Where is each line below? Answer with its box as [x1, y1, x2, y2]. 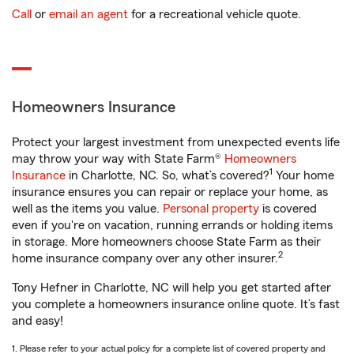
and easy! [12, 314, 63, 328]
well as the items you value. [12, 202, 163, 216]
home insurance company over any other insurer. [12, 252, 278, 265]
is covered [259, 202, 317, 216]
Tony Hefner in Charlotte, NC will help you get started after [12, 281, 331, 295]
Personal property [163, 202, 259, 216]
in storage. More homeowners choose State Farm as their [12, 235, 321, 249]
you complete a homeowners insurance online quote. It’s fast [12, 298, 340, 311]
